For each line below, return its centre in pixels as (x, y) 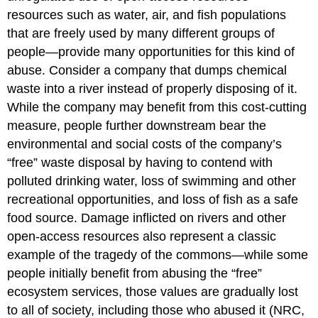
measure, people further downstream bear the (137, 125)
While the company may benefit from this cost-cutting (157, 107)
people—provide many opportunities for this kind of (151, 51)
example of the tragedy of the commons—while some (158, 254)
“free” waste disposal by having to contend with (140, 162)
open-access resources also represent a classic (142, 236)
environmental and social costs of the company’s (145, 144)
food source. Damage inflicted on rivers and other (147, 218)
